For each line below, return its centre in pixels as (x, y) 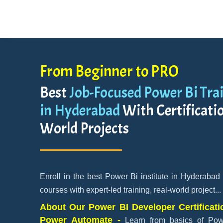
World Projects (84, 128)
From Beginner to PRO (109, 71)
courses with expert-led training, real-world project (127, 190)
